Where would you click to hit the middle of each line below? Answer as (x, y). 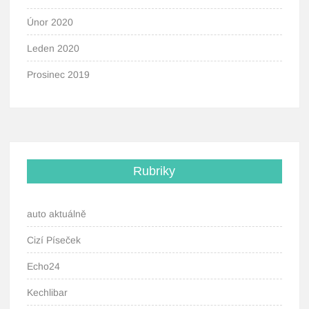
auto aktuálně (57, 214)
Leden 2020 (53, 48)
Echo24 (44, 266)
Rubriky (154, 171)
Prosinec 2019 (59, 74)
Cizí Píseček (54, 240)
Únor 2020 (50, 22)
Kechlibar (48, 292)
